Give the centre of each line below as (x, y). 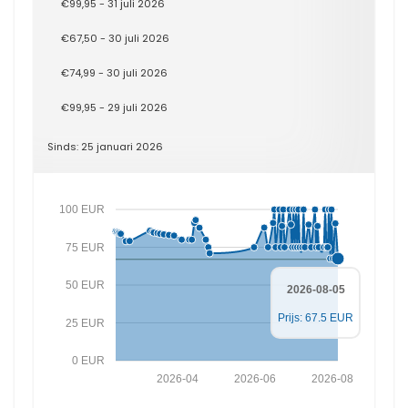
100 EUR (82, 209)
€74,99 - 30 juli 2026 (114, 73)
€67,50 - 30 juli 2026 (115, 38)
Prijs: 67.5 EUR (316, 318)
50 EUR (85, 285)
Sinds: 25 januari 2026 (105, 147)
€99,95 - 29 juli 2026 (114, 107)
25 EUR (85, 323)
